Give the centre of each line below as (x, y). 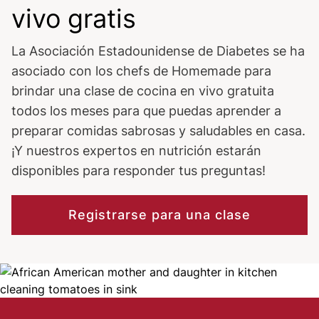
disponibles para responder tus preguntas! (138, 171)
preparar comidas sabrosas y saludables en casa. (158, 131)
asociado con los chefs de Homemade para (141, 71)
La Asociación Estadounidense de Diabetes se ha (158, 51)
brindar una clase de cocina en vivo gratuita (143, 91)
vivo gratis (74, 19)
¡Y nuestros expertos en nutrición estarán (136, 151)
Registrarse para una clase (159, 215)
